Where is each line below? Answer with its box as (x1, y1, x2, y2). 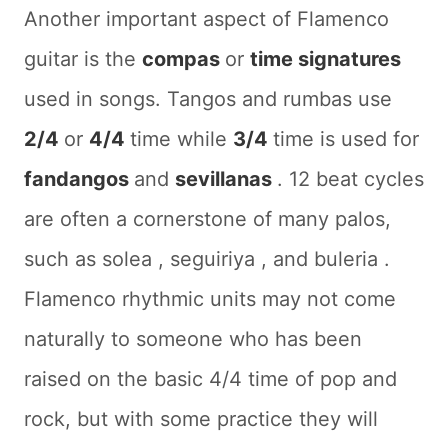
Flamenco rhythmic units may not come (24, 286, 396, 311)
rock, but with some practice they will (24, 406, 378, 431)
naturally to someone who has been (24, 326, 362, 351)
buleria (314, 246, 384, 271)
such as (24, 246, 102, 271)
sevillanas (175, 166, 277, 191)
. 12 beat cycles (277, 166, 424, 191)
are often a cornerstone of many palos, (24, 206, 391, 231)
